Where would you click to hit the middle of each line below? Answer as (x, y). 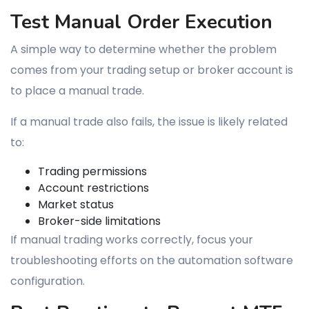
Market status (76, 205)
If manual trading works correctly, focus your (132, 240)
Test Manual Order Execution (141, 22)
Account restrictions (93, 188)
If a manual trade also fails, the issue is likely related (149, 122)
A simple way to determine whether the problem (143, 49)
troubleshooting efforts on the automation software (152, 260)
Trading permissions (92, 171)
